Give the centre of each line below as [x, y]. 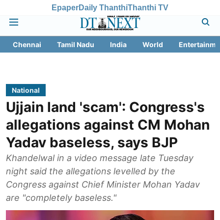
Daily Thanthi [103, 7]
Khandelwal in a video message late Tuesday [100, 158]
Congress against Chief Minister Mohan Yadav [103, 184]
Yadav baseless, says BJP [92, 142]
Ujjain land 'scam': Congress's [105, 107]
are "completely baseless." [61, 198]
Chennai [27, 44]
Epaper [65, 7]
